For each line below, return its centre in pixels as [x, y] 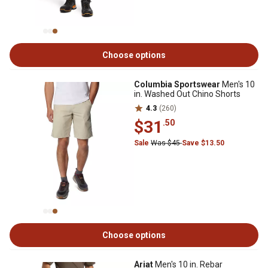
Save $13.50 [203, 143]
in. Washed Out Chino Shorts [187, 94]
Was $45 [166, 143]
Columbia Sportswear [177, 84]
